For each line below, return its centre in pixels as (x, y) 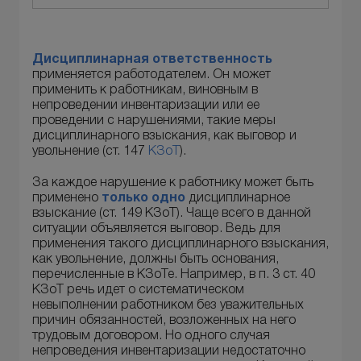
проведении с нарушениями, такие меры (154, 121)
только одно (143, 198)
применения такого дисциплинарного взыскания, (180, 244)
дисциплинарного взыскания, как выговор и (164, 137)
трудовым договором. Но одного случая (151, 336)
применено (67, 198)
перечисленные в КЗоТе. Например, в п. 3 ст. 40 (174, 274)
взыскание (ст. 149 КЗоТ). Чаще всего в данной (172, 213)
